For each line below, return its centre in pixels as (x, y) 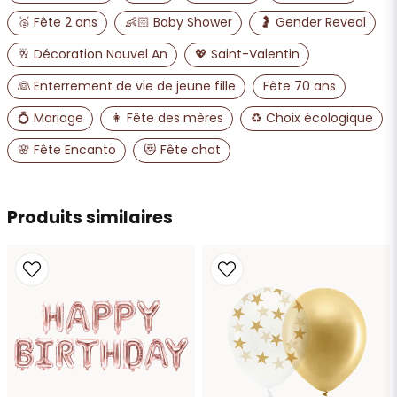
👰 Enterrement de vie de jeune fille (126, 86)
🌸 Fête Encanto (66, 150)
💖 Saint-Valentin (247, 54)
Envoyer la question (198, 218)
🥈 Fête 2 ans (57, 23)
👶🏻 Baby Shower (178, 23)
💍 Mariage (50, 118)
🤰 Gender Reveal (312, 23)
